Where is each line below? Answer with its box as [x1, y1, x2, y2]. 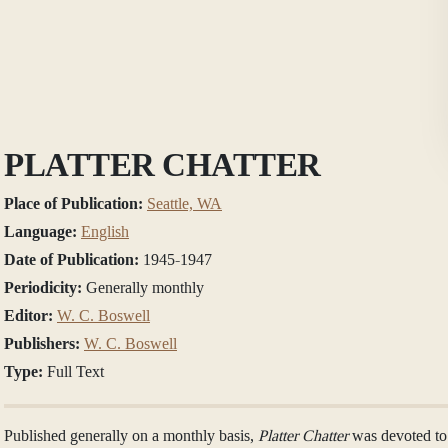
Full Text [47, 362, 104, 380]
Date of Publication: [4, 250, 143, 268]
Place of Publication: [4, 194, 147, 212]
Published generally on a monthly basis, [4, 426, 258, 444]
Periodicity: [4, 278, 86, 296]
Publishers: [4, 334, 84, 352]
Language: [4, 222, 81, 240]
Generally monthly [86, 278, 204, 296]
